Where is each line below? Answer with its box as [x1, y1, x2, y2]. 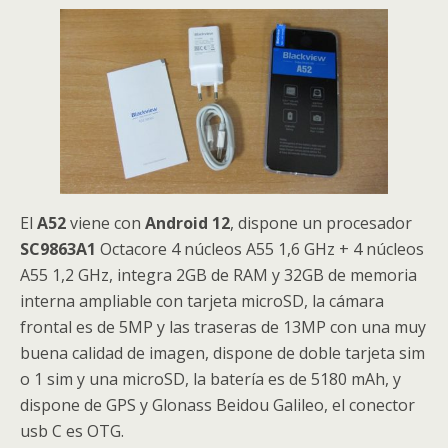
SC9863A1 [20, 237, 100, 260]
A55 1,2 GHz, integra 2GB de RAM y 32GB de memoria [20, 263, 417, 286]
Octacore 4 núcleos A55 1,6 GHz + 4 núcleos [100, 237, 424, 260]
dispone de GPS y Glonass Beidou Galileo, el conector [20, 393, 415, 416]
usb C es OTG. [20, 419, 124, 442]
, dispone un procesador [230, 211, 412, 234]
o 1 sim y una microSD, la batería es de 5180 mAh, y [20, 367, 401, 390]
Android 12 [141, 211, 230, 234]
